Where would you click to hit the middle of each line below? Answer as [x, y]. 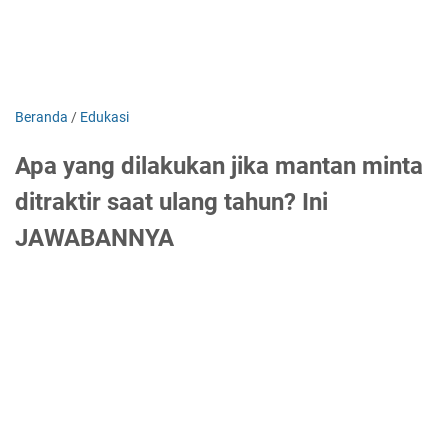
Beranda [41, 117]
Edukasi [104, 117]
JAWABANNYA [94, 238]
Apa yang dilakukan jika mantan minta [219, 166]
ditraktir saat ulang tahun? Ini [171, 202]
